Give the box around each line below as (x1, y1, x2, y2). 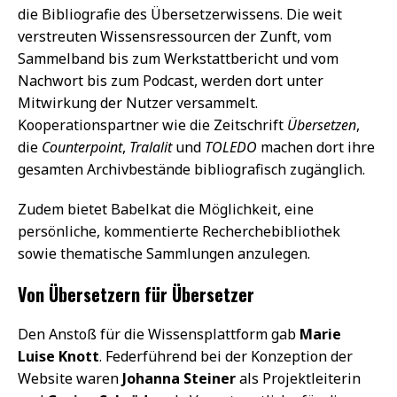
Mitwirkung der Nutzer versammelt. (18, 92, 258, 113)
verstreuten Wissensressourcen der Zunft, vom (18, 26, 331, 46)
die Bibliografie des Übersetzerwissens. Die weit (18, 4, 342, 24)
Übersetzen (287, 114, 356, 135)
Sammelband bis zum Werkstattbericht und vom (18, 48, 339, 68)
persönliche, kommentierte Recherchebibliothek (18, 221, 340, 241)
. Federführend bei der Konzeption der (99, 346, 353, 366)
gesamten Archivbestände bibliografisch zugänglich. (18, 159, 365, 179)
